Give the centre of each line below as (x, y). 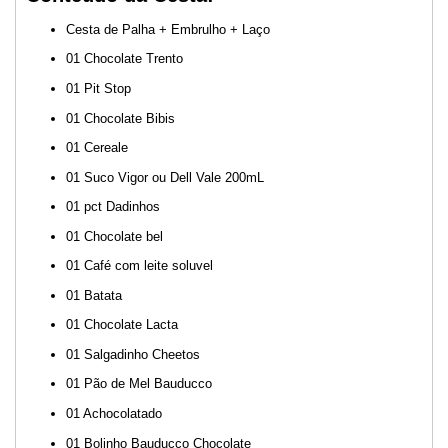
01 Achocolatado (114, 414)
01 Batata (94, 295)
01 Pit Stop (98, 89)
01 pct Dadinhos (113, 207)
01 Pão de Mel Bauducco (139, 384)
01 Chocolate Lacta (122, 325)
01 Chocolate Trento (124, 59)
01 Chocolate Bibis (120, 118)
